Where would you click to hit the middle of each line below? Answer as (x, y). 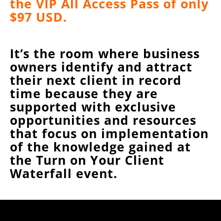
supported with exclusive (93, 107)
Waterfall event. (64, 173)
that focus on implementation (109, 133)
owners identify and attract (101, 67)
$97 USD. (38, 17)
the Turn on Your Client (87, 160)
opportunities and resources (103, 120)
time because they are (84, 93)
